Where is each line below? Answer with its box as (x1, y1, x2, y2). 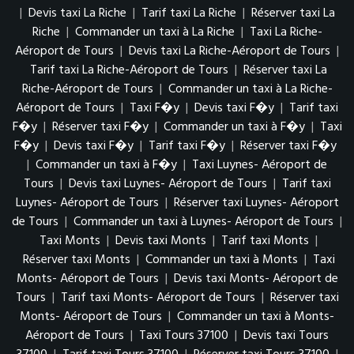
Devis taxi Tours (243, 326, 329, 346)
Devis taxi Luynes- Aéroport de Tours (68, 174, 267, 194)
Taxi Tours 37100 (139, 326, 228, 346)
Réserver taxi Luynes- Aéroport (173, 193, 339, 213)
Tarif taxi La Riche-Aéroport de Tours (30, 60, 228, 81)
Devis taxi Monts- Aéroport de (173, 269, 338, 289)
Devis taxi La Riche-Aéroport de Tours (129, 41, 330, 62)
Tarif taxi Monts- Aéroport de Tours (60, 288, 255, 308)
